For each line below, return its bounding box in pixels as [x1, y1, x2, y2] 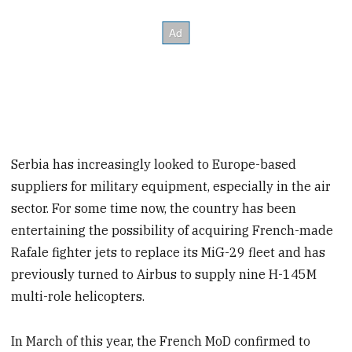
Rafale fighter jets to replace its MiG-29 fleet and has [11, 244, 326, 261]
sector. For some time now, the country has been [11, 200, 297, 217]
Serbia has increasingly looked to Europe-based [11, 156, 297, 173]
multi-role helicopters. [11, 288, 145, 305]
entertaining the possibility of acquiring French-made [11, 222, 334, 239]
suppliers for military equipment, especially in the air [11, 178, 332, 195]
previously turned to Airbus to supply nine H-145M [11, 266, 317, 283]
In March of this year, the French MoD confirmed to [11, 333, 311, 350]
